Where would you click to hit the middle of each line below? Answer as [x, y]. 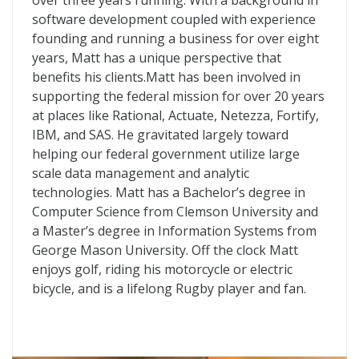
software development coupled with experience [174, 19]
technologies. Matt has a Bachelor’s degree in [169, 192]
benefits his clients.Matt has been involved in [166, 77]
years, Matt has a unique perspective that [157, 58]
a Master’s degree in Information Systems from [174, 231]
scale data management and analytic [141, 173]
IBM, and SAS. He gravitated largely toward [160, 135]
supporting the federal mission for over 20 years [178, 96]
